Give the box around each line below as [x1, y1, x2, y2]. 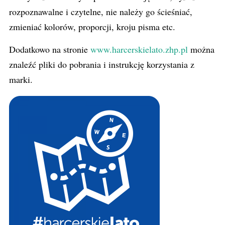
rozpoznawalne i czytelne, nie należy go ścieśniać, [9, 6, 192, 18]
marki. [9, 73, 33, 85]
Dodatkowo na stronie [9, 43, 90, 55]
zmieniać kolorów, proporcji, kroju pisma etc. [9, 21, 175, 33]
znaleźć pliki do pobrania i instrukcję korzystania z [9, 58, 194, 70]
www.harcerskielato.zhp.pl [90, 43, 188, 55]
